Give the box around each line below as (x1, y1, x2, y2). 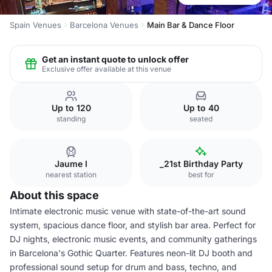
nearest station (46, 170, 97, 179)
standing (56, 114, 86, 123)
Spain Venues (10, 20, 61, 30)
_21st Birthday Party (159, 158, 243, 169)
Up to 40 (183, 103, 219, 113)
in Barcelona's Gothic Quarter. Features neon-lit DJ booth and (10, 248, 253, 258)
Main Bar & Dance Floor (147, 20, 234, 30)
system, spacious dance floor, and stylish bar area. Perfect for (10, 220, 256, 230)
